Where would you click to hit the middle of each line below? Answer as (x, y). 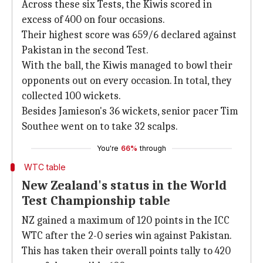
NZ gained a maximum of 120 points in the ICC (126, 220)
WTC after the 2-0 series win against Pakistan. (127, 236)
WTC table (45, 167)
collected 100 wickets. (71, 96)
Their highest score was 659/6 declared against (129, 35)
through (153, 148)
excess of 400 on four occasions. (93, 20)
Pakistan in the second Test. (85, 50)
